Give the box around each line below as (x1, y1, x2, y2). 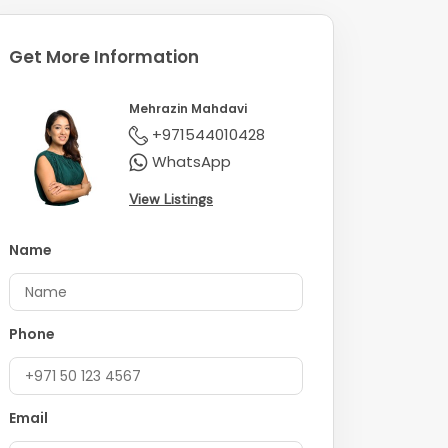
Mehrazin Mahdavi (129, 100, 247, 118)
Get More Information (9, 45, 199, 70)
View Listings (129, 190, 213, 209)
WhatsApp (152, 151, 231, 173)
